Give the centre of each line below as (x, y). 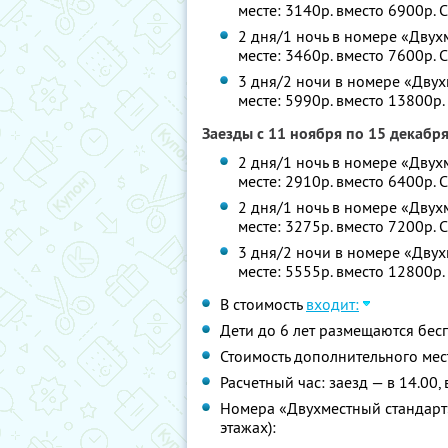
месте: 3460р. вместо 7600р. (339, 55)
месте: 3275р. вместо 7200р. (339, 226)
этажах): (248, 427)
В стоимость (263, 304)
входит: (332, 304)
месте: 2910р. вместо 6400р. (339, 181)
